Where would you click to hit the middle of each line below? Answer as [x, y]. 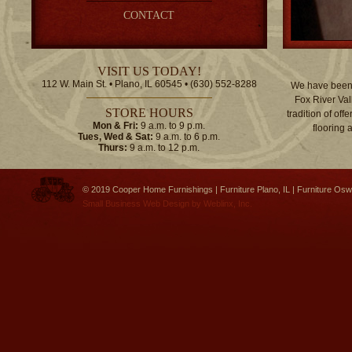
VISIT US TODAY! [149, 71]
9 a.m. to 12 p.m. [164, 148]
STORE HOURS [149, 113]
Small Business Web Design [136, 203]
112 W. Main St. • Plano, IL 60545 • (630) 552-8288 [149, 84]
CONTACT [149, 15]
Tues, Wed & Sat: [116, 137]
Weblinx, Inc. [228, 203]
